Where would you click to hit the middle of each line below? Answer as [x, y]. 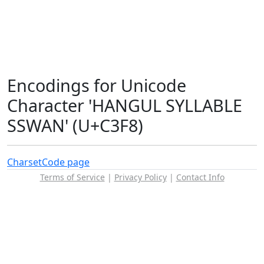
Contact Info [200, 177]
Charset [24, 162]
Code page [66, 162]
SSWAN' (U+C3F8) [75, 125]
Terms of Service [72, 177]
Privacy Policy [140, 177]
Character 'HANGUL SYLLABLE [125, 105]
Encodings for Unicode [97, 85]
